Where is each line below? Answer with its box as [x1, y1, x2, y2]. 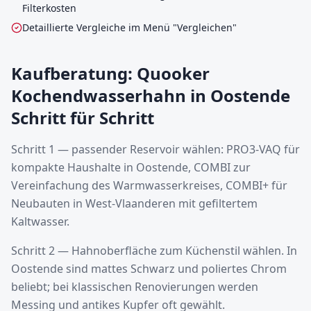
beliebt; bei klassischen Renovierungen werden [11, 279, 258, 294]
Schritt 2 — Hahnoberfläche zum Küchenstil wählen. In [11, 243, 297, 258]
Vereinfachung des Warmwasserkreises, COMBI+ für [11, 178, 287, 193]
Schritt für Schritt [11, 106, 154, 129]
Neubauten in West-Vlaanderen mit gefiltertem [11, 196, 258, 211]
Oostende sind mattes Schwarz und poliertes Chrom [11, 261, 287, 276]
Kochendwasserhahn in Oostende [11, 84, 290, 107]
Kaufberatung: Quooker [11, 62, 210, 85]
